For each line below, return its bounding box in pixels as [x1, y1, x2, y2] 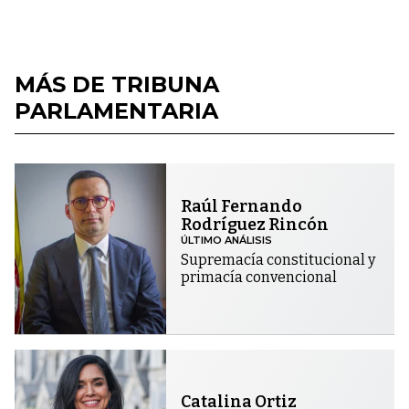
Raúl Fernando [181, 195, 303, 216]
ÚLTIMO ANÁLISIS [181, 233, 273, 246]
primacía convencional [181, 267, 338, 286]
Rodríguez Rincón [181, 214, 330, 235]
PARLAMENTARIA [15, 97, 218, 124]
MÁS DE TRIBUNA [15, 70, 219, 98]
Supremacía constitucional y [181, 250, 376, 268]
